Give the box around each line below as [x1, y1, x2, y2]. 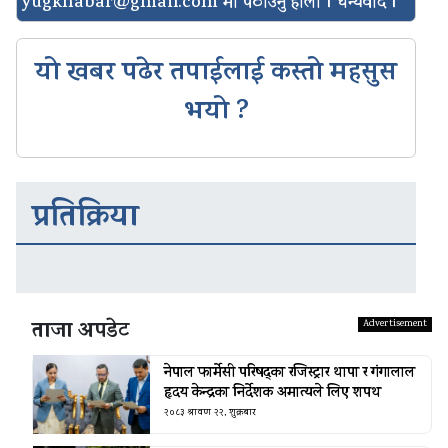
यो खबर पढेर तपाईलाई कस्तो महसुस [35, 53, 397, 97]
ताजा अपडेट [32, 316, 129, 350]
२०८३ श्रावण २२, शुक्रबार [163, 405, 256, 420]
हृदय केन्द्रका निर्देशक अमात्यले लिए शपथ [163, 382, 381, 406]
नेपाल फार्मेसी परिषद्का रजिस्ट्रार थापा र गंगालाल [163, 362, 415, 386]
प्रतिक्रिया [32, 195, 139, 246]
